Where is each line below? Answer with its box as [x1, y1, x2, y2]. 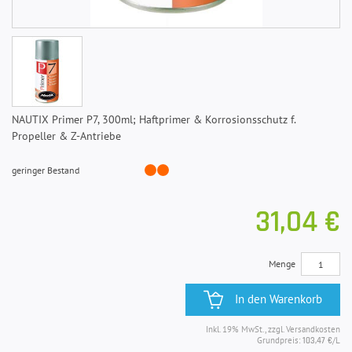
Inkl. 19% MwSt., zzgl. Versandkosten [206, 324, 340, 335]
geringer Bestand [12, 164, 79, 177]
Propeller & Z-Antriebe [12, 129, 121, 144]
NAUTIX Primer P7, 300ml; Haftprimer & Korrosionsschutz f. [12, 112, 295, 127]
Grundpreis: [257, 335, 302, 346]
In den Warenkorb [235, 291, 322, 307]
